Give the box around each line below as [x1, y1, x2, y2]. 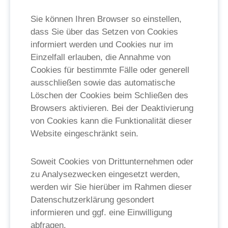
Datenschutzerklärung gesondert [31, 195, 154, 205]
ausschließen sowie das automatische [31, 78, 175, 88]
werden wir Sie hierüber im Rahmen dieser [31, 182, 192, 192]
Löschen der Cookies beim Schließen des [31, 91, 188, 100]
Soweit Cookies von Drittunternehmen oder [31, 157, 193, 166]
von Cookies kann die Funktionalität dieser [31, 116, 192, 126]
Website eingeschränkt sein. [31, 129, 138, 138]
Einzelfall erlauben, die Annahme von [31, 52, 170, 62]
